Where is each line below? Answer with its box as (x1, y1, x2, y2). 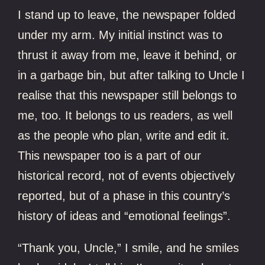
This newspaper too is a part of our (18, 148, 202, 162)
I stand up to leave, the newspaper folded (18, 8, 236, 21)
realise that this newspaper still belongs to (18, 88, 237, 102)
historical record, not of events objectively (18, 169, 235, 182)
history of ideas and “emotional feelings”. (18, 209, 231, 222)
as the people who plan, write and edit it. (18, 128, 230, 142)
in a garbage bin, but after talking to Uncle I (18, 68, 245, 82)
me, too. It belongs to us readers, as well (18, 108, 233, 122)
